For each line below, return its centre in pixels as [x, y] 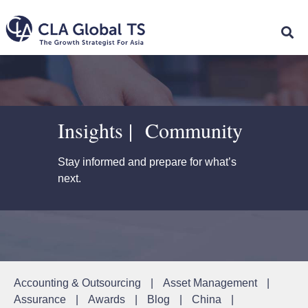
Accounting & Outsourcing [77, 283]
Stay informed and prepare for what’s [147, 162]
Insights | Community [150, 130]
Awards [107, 300]
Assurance [40, 300]
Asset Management [210, 283]
